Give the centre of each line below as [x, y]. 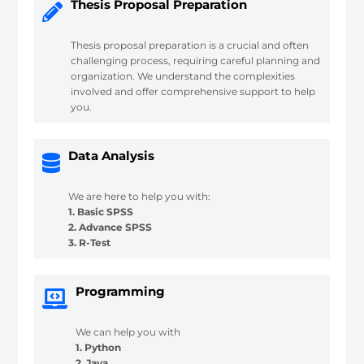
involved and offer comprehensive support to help [193, 91]
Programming [121, 291]
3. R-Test [90, 242]
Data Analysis [112, 155]
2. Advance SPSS [110, 227]
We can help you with [128, 331]
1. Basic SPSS [101, 211]
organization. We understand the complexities [183, 76]
